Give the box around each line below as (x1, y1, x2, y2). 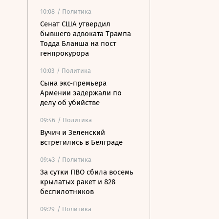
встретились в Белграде (40, 138, 123, 147)
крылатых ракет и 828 (40, 177, 115, 186)
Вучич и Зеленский (40, 128, 105, 137)
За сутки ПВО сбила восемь (40, 168, 133, 176)
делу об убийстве (40, 98, 100, 107)
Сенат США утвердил (40, 20, 110, 28)
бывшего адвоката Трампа (40, 29, 131, 38)
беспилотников (40, 187, 94, 196)
